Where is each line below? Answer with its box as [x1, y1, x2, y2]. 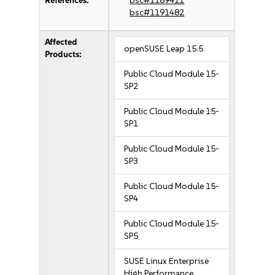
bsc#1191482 [130, 7, 185, 18]
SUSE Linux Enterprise [124, 256, 209, 266]
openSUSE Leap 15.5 [124, 44, 204, 54]
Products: [45, 49, 82, 60]
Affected [45, 37, 78, 47]
